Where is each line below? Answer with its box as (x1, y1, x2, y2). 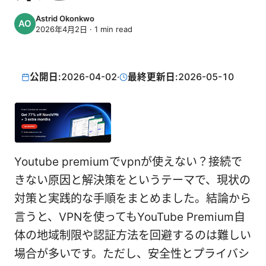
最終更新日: (128, 71, 179, 83)
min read (98, 24, 132, 34)
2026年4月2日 (36, 24, 87, 34)
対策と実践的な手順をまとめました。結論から (14, 192, 251, 206)
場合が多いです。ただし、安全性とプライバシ (14, 247, 249, 261)
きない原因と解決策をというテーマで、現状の (14, 173, 251, 188)
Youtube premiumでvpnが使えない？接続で (14, 155, 242, 169)
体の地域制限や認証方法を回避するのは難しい (14, 229, 251, 243)
